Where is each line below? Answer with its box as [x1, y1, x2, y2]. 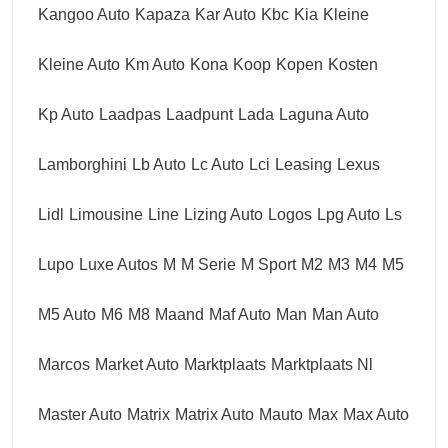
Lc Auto [191, 155, 244, 173]
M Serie [181, 255, 236, 273]
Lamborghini [38, 155, 127, 173]
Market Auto [95, 355, 179, 373]
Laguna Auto [279, 105, 369, 123]
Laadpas [99, 105, 161, 123]
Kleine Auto [38, 55, 120, 73]
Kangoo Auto [38, 5, 130, 23]
